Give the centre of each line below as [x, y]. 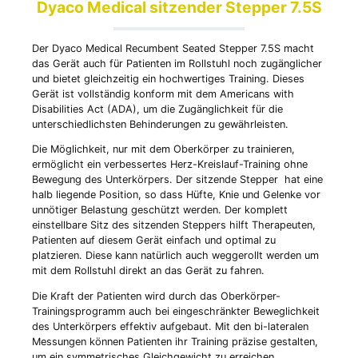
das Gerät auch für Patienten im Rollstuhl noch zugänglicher [177, 63]
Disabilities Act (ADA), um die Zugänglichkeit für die [157, 109]
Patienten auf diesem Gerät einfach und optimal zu [154, 241]
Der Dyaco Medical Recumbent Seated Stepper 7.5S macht [173, 48]
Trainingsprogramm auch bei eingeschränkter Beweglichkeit [176, 312]
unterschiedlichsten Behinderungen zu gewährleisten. [160, 124]
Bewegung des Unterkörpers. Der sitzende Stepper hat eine [177, 180]
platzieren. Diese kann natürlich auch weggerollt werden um [175, 256]
